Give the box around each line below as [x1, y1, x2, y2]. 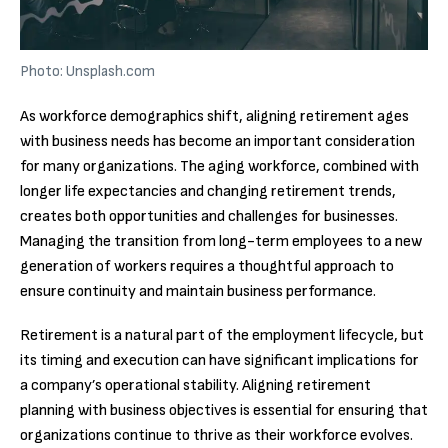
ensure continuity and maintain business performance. [20, 281, 376, 301]
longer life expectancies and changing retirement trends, [20, 181, 396, 201]
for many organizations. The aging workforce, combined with [20, 156, 419, 176]
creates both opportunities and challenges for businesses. [20, 206, 398, 226]
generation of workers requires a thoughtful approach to [20, 256, 394, 276]
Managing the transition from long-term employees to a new [20, 231, 422, 251]
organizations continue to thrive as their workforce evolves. [20, 426, 413, 446]
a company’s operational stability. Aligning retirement [20, 376, 371, 396]
